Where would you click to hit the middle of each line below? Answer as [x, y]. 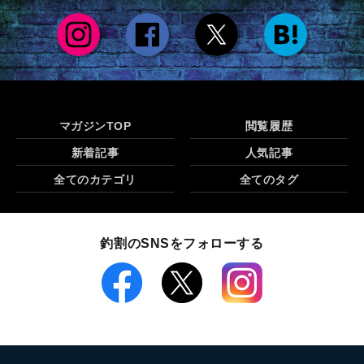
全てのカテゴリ [95, 179]
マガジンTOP [95, 126]
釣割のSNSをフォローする [182, 243]
